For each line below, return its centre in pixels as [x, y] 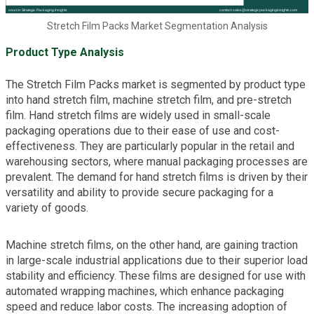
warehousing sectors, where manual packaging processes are [157, 161]
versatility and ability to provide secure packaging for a [139, 192]
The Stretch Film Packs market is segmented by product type [156, 84]
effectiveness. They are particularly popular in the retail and [150, 146]
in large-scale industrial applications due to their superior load [157, 260]
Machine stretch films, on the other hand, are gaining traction [152, 245]
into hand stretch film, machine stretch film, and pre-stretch [149, 100]
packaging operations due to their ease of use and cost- [143, 130]
